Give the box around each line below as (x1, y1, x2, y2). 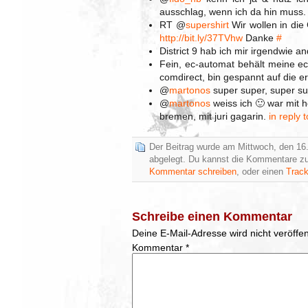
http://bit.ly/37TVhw (159, 32, 243, 43)
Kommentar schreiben (149, 167, 236, 177)
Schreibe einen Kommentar (132, 210, 292, 223)
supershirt (185, 19, 229, 30)
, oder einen (236, 167, 286, 177)
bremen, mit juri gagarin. (159, 111, 269, 122)
